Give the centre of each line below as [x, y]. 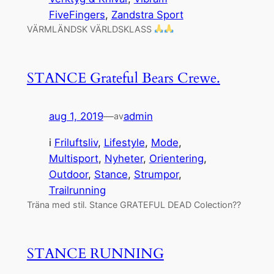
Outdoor [68, 174]
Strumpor [156, 174]
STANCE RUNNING [95, 253]
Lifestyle [124, 142]
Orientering [176, 158]
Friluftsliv [76, 142]
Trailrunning [77, 190]
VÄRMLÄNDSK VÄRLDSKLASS [90, 29]
